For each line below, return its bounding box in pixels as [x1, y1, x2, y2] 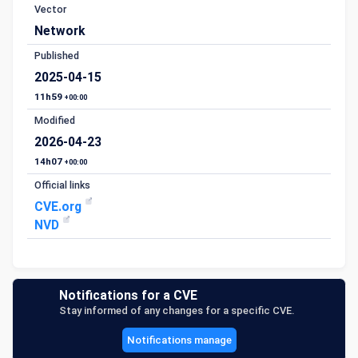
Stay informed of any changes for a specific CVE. [59, 304, 294, 316]
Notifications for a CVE [59, 288, 197, 303]
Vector [34, 3, 66, 15]
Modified [34, 114, 75, 126]
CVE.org [34, 199, 85, 214]
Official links [34, 179, 90, 191]
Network [34, 23, 86, 38]
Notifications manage [126, 334, 232, 346]
